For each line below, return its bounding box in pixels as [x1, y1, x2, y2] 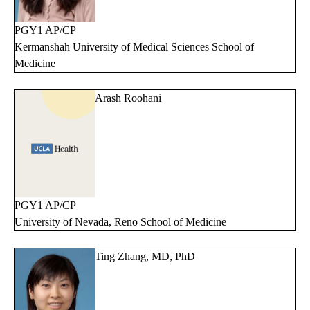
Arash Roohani [95, 91, 161, 104]
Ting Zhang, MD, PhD [95, 250, 195, 262]
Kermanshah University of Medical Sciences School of [15, 40, 254, 53]
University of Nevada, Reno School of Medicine [15, 215, 226, 228]
